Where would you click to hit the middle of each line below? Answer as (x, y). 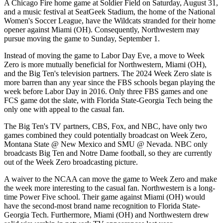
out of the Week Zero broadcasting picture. (71, 162)
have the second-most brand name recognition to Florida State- (102, 206)
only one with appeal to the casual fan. (64, 109)
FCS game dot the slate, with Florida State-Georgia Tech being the (108, 100)
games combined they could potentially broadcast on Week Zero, (106, 135)
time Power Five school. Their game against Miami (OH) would (105, 197)
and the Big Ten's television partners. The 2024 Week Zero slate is (108, 73)
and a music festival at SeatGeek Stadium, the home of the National (110, 11)
